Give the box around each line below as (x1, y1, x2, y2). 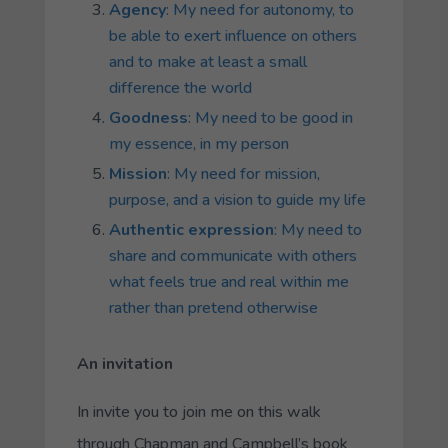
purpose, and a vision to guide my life (108, 188, 366, 211)
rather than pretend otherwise (108, 296, 318, 319)
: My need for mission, (166, 162, 320, 185)
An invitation (76, 352, 173, 375)
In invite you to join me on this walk (76, 400, 321, 423)
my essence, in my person (108, 132, 289, 155)
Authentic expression (108, 218, 274, 241)
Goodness (108, 106, 188, 129)
